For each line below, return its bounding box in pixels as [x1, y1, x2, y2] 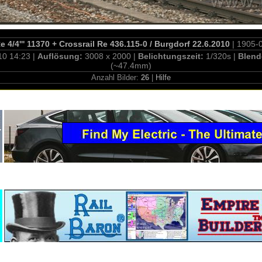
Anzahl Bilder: [91, 73, 141, 82]
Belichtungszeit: [138, 51, 206, 61]
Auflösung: [37, 51, 85, 61]
